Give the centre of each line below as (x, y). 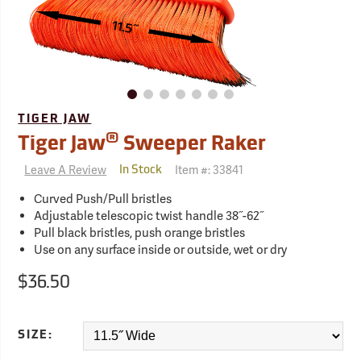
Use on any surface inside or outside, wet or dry (161, 250)
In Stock (141, 170)
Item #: (194, 170)
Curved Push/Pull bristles (103, 199)
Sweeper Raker (193, 145)
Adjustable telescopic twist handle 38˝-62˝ (149, 216)
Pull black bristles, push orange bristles (140, 233)
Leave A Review (66, 170)
